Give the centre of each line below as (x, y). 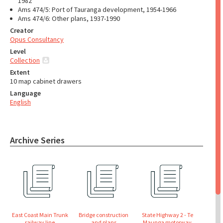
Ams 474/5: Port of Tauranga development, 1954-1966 (97, 9)
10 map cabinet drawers (46, 81)
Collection (25, 60)
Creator (22, 30)
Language (25, 93)
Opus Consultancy (37, 39)
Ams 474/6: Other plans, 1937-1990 (69, 18)
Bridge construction (104, 215)
